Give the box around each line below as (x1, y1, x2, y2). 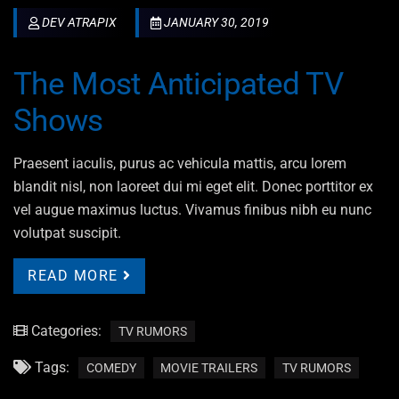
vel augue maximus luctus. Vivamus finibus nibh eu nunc (13, 201, 371, 219)
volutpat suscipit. (13, 224, 121, 242)
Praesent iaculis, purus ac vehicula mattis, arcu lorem (13, 155, 346, 173)
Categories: (28, 322, 102, 340)
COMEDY (85, 361, 136, 376)
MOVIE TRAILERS (160, 361, 258, 376)
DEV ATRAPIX (42, 15, 118, 30)
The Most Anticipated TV (13, 66, 344, 102)
